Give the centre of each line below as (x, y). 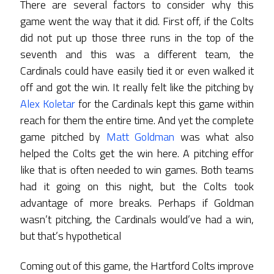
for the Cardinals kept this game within (165, 103)
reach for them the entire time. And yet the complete (137, 120)
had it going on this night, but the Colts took (137, 186)
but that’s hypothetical (71, 235)
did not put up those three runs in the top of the (137, 37)
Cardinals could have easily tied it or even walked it (137, 70)
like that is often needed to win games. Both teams (137, 169)
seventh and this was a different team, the (137, 54)
